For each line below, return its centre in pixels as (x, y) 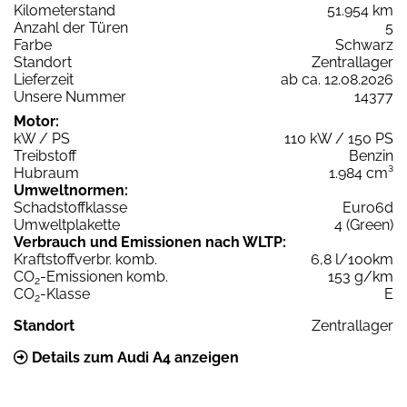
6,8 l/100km (352, 259)
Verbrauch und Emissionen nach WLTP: (150, 242)
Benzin (371, 155)
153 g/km (361, 276)
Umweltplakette (67, 224)
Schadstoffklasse (70, 207)
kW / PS (42, 138)
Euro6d (368, 207)
